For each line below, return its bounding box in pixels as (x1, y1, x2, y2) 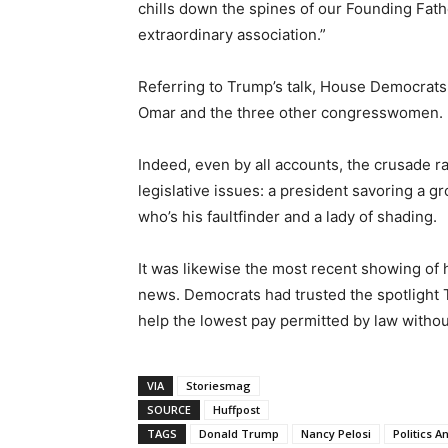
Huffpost (213, 402, 260, 417)
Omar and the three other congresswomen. (138, 103, 443, 122)
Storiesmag (186, 378, 251, 393)
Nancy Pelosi (301, 426, 371, 441)
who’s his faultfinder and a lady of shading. (138, 207, 437, 226)
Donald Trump (199, 426, 279, 441)
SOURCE (147, 402, 191, 417)
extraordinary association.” (138, 25, 326, 44)
